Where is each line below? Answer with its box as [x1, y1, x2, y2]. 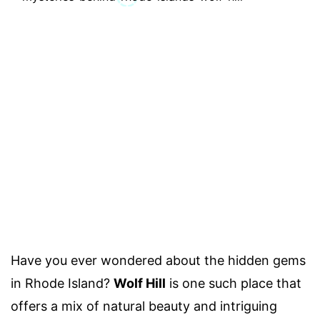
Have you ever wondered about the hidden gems [11, 253, 306, 268]
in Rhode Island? [11, 276, 114, 291]
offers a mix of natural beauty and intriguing [11, 299, 277, 314]
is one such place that [166, 276, 301, 291]
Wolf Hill [114, 276, 166, 291]
